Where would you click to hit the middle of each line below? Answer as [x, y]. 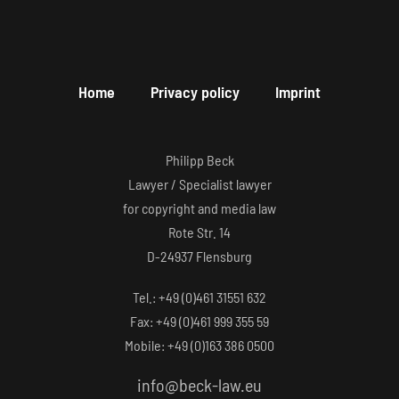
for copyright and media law [199, 208]
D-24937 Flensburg [199, 256]
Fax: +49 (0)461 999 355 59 [199, 322]
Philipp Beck [199, 160]
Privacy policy [195, 92]
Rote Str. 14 [199, 232]
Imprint [298, 92]
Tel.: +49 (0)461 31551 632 [199, 297]
